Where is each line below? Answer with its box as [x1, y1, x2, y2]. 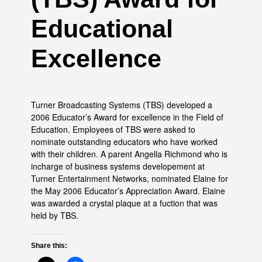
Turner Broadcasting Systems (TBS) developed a [30, 98, 212, 111]
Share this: [30, 242, 67, 250]
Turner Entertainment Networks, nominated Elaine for [30, 172, 228, 184]
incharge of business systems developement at [30, 160, 205, 172]
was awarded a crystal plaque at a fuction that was [30, 196, 218, 209]
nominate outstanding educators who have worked [30, 135, 218, 147]
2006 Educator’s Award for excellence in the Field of [30, 111, 223, 123]
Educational [30, 14, 173, 43]
